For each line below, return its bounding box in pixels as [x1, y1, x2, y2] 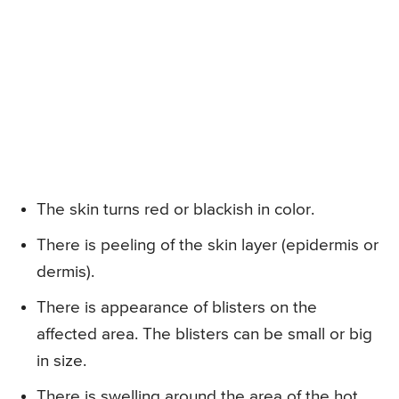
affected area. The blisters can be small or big [37, 325, 372, 343]
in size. [37, 352, 86, 370]
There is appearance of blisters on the [37, 298, 317, 316]
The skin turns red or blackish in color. [37, 200, 314, 218]
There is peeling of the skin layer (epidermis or [37, 236, 379, 254]
